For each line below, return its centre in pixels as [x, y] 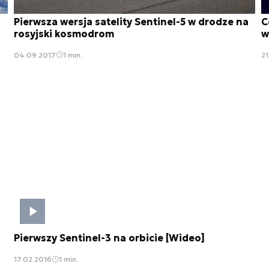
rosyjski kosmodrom [64, 33]
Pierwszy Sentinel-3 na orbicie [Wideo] [109, 238]
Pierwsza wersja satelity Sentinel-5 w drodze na [131, 21]
